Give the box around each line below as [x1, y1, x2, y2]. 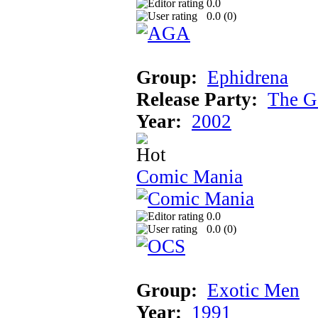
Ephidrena [207, 66, 288, 88]
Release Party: [136, 88, 258, 110]
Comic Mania [136, 165, 243, 187]
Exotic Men [207, 279, 300, 301]
